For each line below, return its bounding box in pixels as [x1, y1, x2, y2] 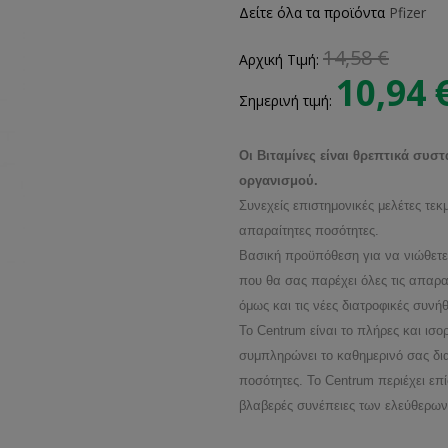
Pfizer [389, 2, 426, 22]
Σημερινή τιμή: [239, 90, 336, 110]
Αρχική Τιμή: [239, 49, 323, 69]
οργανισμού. [239, 172, 318, 188]
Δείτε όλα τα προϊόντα [239, 2, 389, 22]
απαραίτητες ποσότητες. [239, 222, 379, 238]
